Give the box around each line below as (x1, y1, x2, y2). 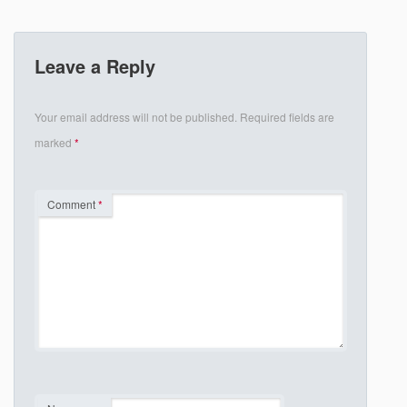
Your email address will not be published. (35, 108, 238, 124)
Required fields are (240, 108, 335, 124)
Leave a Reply (35, 52, 156, 79)
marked (35, 134, 75, 150)
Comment (47, 195, 99, 212)
